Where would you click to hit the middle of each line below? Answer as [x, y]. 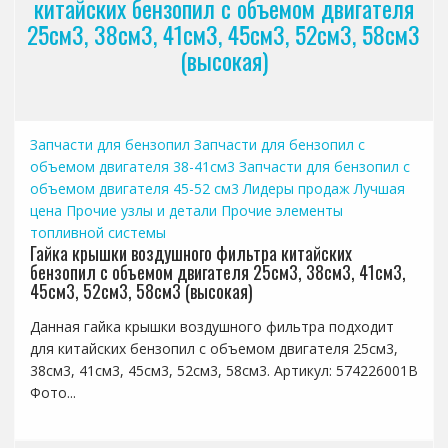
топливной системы [97, 233]
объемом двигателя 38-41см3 [132, 167]
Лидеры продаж [296, 189]
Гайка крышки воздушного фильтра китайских [190, 253]
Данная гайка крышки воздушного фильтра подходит [211, 327]
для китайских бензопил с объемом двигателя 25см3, [213, 349]
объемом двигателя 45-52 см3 [134, 189]
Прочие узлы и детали [141, 211]
